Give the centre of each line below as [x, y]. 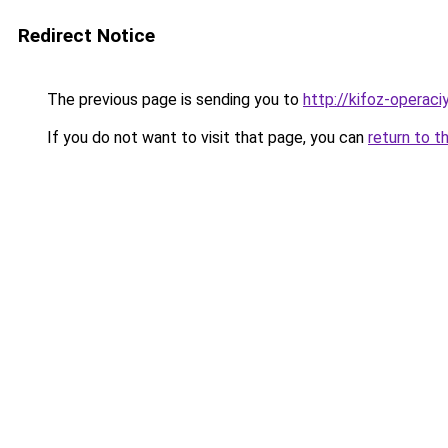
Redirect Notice [86, 35]
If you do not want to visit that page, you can [205, 137]
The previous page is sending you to [173, 99]
